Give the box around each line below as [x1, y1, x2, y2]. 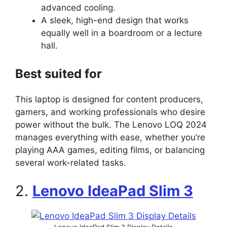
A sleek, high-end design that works [41, 15, 188, 25]
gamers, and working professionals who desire [15, 107, 205, 118]
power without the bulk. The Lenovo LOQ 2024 [15, 120, 207, 130]
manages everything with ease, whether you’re [15, 132, 205, 143]
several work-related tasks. [15, 158, 126, 168]
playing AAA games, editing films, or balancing [15, 145, 205, 156]
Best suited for [15, 66, 105, 82]
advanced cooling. [41, 2, 116, 13]
